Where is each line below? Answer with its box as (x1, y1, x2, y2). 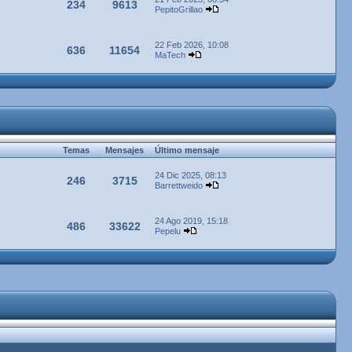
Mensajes (98, 145, 151, 155)
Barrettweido (155, 181, 203, 190)
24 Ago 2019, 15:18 (155, 216, 228, 225)
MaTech (155, 50, 185, 60)
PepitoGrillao (155, 5, 203, 14)
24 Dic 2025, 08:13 (155, 170, 226, 180)
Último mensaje (152, 145, 219, 155)
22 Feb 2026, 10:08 (155, 40, 229, 49)
